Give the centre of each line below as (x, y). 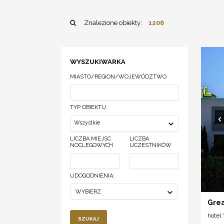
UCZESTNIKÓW (150, 145)
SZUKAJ (88, 218)
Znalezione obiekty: (114, 23)
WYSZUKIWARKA (98, 62)
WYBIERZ (88, 192)
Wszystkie (87, 123)
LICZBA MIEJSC (90, 139)
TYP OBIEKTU (88, 107)
